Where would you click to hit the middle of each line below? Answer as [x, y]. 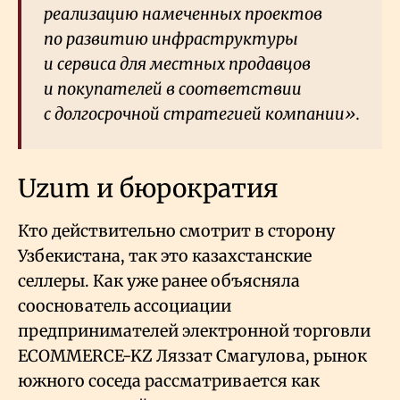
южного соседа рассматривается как [169, 381]
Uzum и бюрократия [151, 189]
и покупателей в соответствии [173, 89]
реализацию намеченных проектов [183, 14]
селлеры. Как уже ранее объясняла [159, 281]
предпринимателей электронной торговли [194, 331]
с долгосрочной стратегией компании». [202, 114]
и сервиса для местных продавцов [177, 64]
